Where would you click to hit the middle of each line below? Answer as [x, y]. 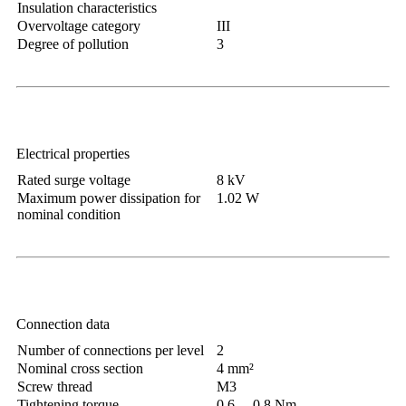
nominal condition [69, 215]
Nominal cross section [80, 369]
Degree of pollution [73, 44]
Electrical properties [73, 154]
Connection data [63, 324]
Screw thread [55, 387]
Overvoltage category [79, 26]
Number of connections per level [111, 351]
